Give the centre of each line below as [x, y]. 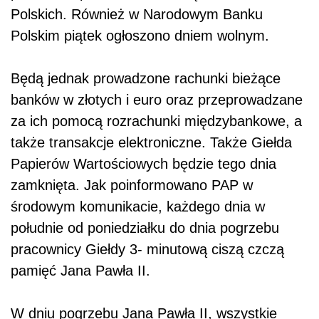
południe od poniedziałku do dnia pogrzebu [145, 228]
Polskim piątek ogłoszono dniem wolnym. [140, 36]
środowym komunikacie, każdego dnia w [138, 207]
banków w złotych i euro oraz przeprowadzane [157, 100]
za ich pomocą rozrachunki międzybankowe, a [156, 121]
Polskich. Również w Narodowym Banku [137, 15]
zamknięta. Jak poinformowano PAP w [132, 185]
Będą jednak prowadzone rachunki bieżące [146, 79]
